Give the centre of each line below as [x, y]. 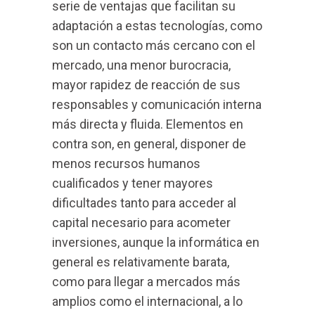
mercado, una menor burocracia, [141, 65]
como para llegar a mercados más [146, 282]
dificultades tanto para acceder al [144, 203]
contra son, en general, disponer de [149, 144]
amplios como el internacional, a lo [147, 301]
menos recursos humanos [126, 163]
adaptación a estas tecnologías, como [157, 26]
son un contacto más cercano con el [154, 45]
